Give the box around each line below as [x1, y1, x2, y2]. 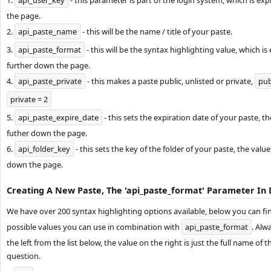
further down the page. [7, 60, 90, 71]
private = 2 [10, 94, 48, 105]
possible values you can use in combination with [7, 221, 181, 232]
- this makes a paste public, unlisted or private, [85, 76, 255, 87]
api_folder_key [18, 143, 70, 154]
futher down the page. [7, 128, 87, 139]
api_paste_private [18, 76, 82, 87]
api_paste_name [18, 26, 77, 37]
